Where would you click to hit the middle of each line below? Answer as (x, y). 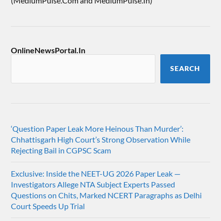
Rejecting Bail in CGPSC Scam (61, 150)
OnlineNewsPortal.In (48, 50)
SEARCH (185, 68)
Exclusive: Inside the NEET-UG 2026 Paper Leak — (96, 173)
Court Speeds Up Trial (48, 206)
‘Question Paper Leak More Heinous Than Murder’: (97, 128)
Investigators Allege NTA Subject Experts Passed (93, 184)
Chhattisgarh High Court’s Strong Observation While (101, 139)
